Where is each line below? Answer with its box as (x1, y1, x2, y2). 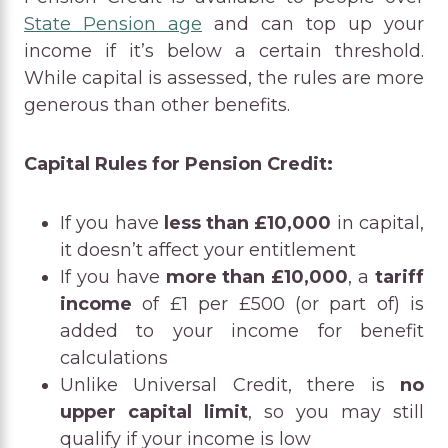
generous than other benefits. (24, 93, 290, 116)
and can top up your (202, 12, 424, 35)
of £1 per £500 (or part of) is (132, 292, 424, 315)
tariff (375, 265, 425, 288)
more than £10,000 (165, 265, 349, 288)
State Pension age (24, 12, 202, 35)
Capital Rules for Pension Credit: (24, 152, 333, 175)
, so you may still (248, 400, 424, 423)
